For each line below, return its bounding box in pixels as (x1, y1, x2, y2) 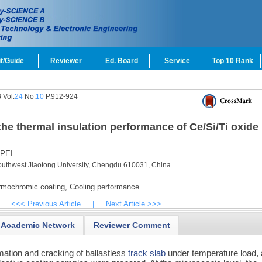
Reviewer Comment (94, 220, 171, 230)
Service (164, 57, 190, 65)
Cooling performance (67, 182, 139, 191)
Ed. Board (105, 57, 138, 65)
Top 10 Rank (212, 57, 253, 65)
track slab (128, 247, 166, 258)
